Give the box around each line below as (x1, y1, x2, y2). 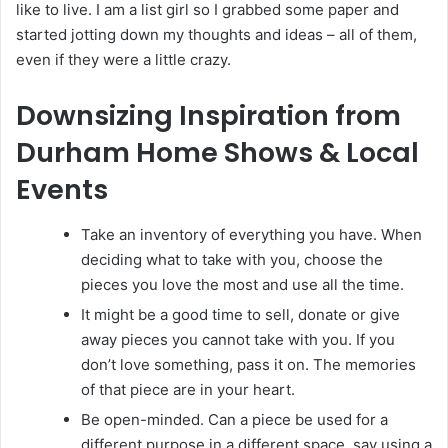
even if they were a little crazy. (16, 50, 231, 70)
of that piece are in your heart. (81, 379, 295, 399)
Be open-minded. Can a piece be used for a (81, 409, 388, 429)
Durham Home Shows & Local (16, 134, 419, 172)
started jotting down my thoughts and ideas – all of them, (16, 25, 417, 45)
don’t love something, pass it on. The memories (81, 354, 416, 374)
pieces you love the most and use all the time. (81, 274, 404, 294)
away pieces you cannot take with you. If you (81, 329, 395, 349)
